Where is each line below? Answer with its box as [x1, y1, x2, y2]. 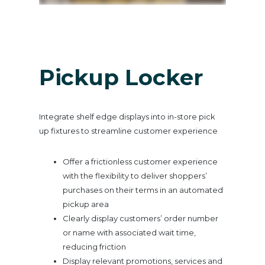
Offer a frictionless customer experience [62, 156, 218, 166]
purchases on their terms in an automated [62, 185, 223, 195]
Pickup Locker [38, 63, 203, 91]
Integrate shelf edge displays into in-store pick [38, 111, 215, 121]
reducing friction [62, 241, 126, 251]
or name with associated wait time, [62, 227, 196, 237]
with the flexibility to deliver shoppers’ [62, 170, 207, 180]
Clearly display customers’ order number [62, 213, 218, 223]
